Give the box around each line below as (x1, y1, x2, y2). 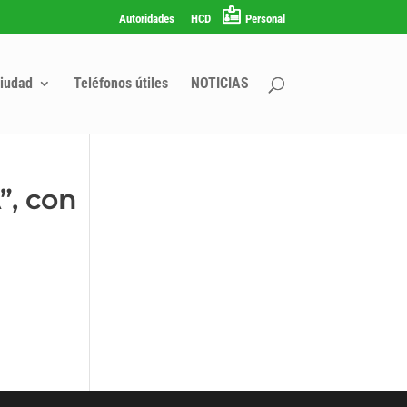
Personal (244, 11, 285, 25)
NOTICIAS (190, 74, 249, 92)
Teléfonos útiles (73, 74, 168, 92)
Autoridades (118, 11, 174, 25)
